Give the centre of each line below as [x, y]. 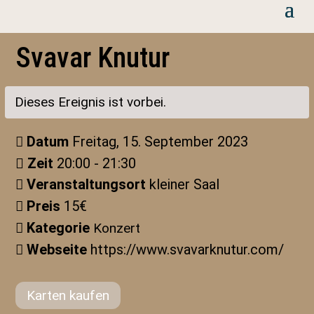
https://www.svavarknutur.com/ [187, 250]
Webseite [59, 250]
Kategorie [60, 228]
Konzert [117, 228]
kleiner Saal [185, 184]
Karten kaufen [68, 295]
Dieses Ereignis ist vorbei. [91, 102]
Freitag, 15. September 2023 [161, 142]
